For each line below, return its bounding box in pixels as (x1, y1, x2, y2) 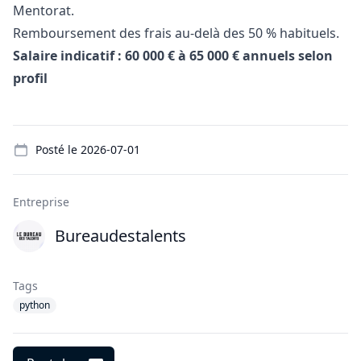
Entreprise (13, 194, 69, 210)
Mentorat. (13, 2, 74, 19)
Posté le (35, 142, 81, 157)
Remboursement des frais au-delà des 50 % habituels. (13, 24, 339, 42)
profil (13, 69, 48, 87)
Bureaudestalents (55, 225, 186, 247)
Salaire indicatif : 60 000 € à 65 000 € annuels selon (13, 47, 333, 64)
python (19, 298, 50, 312)
